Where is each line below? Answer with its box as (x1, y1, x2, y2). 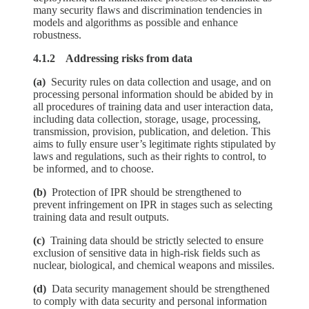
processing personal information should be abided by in (33, 88, 273, 101)
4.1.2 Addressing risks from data (33, 52, 192, 65)
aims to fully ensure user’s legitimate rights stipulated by (33, 138, 276, 150)
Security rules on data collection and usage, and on (51, 76, 271, 88)
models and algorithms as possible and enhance (33, 17, 238, 29)
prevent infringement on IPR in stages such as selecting (33, 199, 272, 211)
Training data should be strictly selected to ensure (50, 235, 263, 247)
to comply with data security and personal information (33, 295, 267, 308)
